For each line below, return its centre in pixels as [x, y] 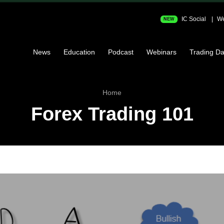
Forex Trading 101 [112, 114]
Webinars [161, 52]
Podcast [121, 52]
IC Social [193, 19]
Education [79, 52]
